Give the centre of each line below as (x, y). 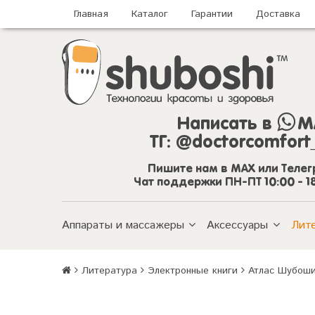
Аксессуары (238, 225)
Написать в (227, 124)
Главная (91, 14)
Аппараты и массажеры (123, 225)
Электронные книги (193, 270)
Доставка (278, 14)
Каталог (150, 14)
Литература (109, 270)
